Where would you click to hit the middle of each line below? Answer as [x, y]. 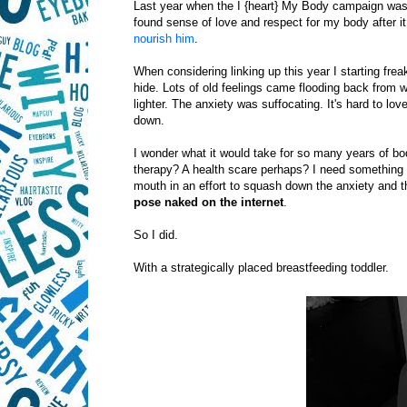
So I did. [158, 235]
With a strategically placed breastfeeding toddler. [261, 268]
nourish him [164, 39]
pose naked [166, 202]
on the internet [243, 202]
